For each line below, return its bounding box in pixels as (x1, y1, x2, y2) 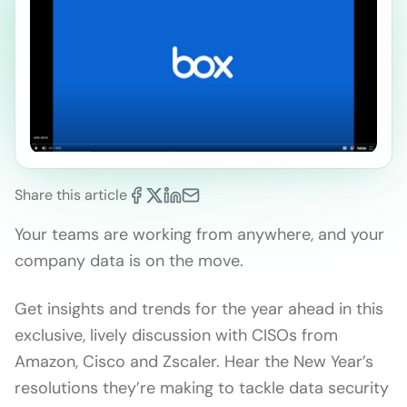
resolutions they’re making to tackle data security (15, 377, 389, 400)
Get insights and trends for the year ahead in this (15, 298, 383, 321)
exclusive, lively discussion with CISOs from (15, 324, 338, 347)
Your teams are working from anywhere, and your (15, 223, 384, 246)
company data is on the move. (15, 250, 243, 273)
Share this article (15, 185, 127, 205)
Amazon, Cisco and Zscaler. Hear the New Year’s (15, 351, 373, 373)
